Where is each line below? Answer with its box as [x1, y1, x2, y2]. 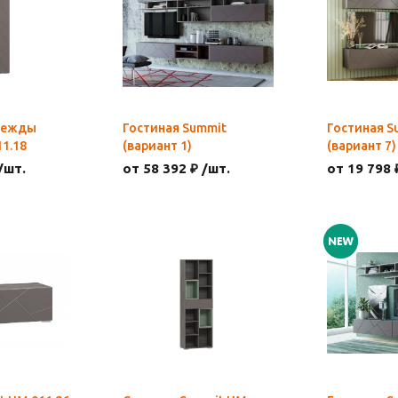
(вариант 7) [327, 139, 396, 153]
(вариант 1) [123, 139, 192, 153]
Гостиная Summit [123, 121, 227, 135]
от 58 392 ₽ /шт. [123, 161, 230, 176]
